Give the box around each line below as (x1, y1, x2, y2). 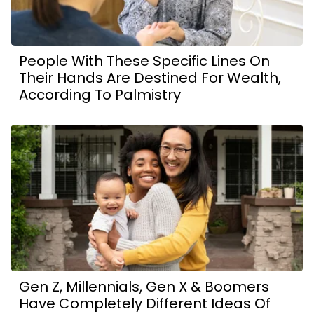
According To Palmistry (19, 84, 181, 104)
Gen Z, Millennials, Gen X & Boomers (19, 276, 269, 296)
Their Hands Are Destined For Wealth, (19, 67, 281, 88)
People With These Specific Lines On (19, 50, 270, 71)
